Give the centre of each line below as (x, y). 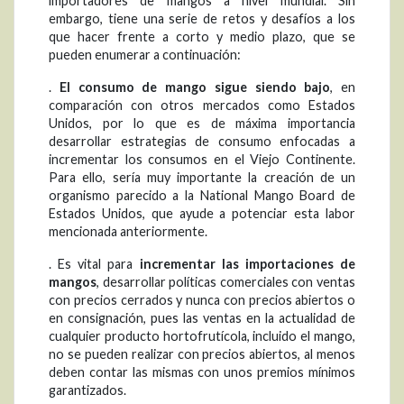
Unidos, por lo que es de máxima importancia (202, 124)
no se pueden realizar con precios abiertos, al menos (202, 354)
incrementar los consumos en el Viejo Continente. (202, 160)
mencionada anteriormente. (128, 232)
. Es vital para (94, 264)
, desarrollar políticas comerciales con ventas (226, 282)
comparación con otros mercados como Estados (202, 106)
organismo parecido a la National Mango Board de (202, 196)
